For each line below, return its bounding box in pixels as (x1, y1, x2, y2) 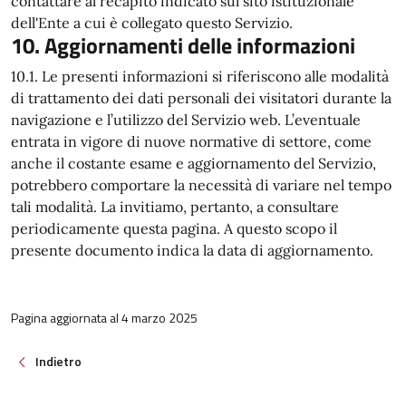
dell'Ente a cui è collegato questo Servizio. (11, 14, 293, 32)
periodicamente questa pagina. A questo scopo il (11, 219, 337, 237)
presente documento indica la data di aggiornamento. (11, 241, 373, 259)
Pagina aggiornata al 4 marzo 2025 (11, 308, 198, 327)
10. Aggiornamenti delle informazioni (11, 29, 355, 62)
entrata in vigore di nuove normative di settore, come (11, 132, 372, 150)
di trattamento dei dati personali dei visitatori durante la (11, 89, 391, 107)
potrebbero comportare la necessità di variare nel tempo (11, 176, 391, 194)
